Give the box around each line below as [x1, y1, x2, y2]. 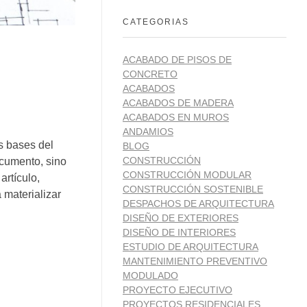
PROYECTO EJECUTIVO [123, 284, 232, 296]
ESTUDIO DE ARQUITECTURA [123, 241, 258, 253]
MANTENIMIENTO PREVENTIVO [123, 256, 267, 267]
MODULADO [123, 270, 178, 282]
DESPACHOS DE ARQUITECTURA [123, 198, 274, 210]
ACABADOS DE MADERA [123, 97, 234, 109]
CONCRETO [123, 69, 177, 80]
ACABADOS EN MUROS [123, 112, 229, 123]
